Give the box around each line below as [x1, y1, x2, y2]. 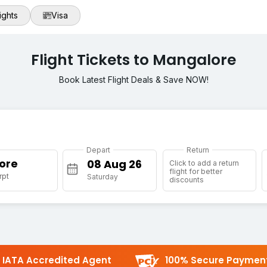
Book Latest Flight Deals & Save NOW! [58, 74, 209, 85]
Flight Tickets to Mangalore [31, 49, 236, 71]
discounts [169, 175, 204, 185]
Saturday [87, 172, 119, 182]
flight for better [169, 167, 222, 176]
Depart [86, 145, 111, 155]
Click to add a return [169, 159, 239, 168]
